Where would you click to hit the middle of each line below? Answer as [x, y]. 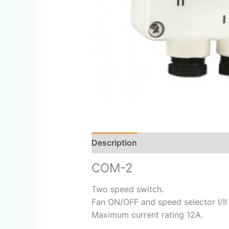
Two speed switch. [127, 189]
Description [114, 142]
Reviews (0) [170, 142]
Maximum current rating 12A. [147, 214]
